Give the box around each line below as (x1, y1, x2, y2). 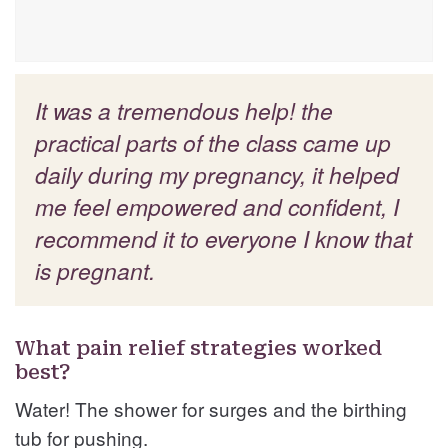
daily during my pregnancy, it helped (35, 157, 399, 190)
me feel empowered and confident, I (35, 189, 399, 222)
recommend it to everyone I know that (35, 221, 412, 254)
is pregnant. (35, 253, 155, 286)
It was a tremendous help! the (35, 93, 333, 126)
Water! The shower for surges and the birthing (15, 394, 407, 422)
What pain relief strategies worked (15, 335, 382, 360)
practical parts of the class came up (35, 125, 391, 158)
